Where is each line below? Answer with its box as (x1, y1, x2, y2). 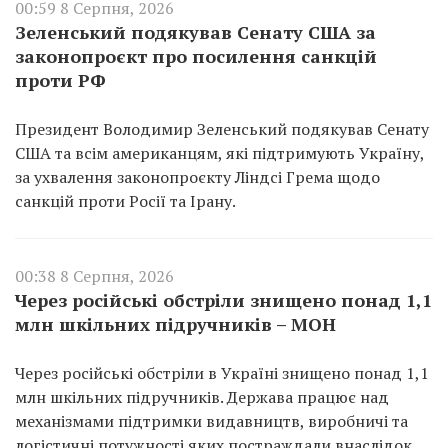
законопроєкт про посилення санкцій (15, 43, 377, 68)
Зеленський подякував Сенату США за (15, 19, 376, 44)
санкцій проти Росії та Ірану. (15, 189, 236, 212)
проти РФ (15, 67, 106, 92)
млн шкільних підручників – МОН (15, 311, 336, 336)
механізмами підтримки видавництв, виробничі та (15, 409, 408, 432)
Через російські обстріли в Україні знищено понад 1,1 (15, 361, 429, 384)
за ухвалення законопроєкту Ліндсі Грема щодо (15, 165, 380, 188)
